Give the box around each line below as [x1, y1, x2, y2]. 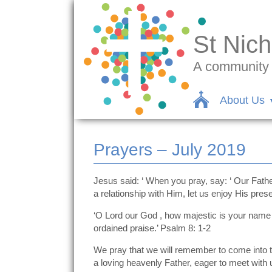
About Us [220, 94, 265, 107]
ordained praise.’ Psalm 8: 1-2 [93, 222, 211, 233]
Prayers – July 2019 [93, 140, 246, 160]
